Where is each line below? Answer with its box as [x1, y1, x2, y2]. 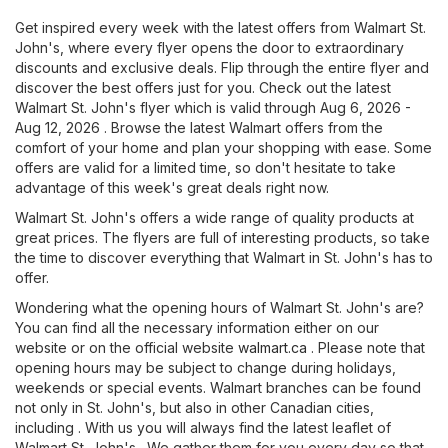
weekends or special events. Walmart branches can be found [15, 379, 421, 397]
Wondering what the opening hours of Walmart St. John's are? [15, 299, 424, 317]
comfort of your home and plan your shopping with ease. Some [15, 139, 432, 157]
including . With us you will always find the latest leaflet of [15, 419, 391, 437]
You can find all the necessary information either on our [15, 319, 379, 337]
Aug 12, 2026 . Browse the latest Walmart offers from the [15, 119, 383, 137]
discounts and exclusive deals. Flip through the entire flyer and [15, 59, 429, 77]
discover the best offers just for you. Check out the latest [15, 79, 391, 97]
